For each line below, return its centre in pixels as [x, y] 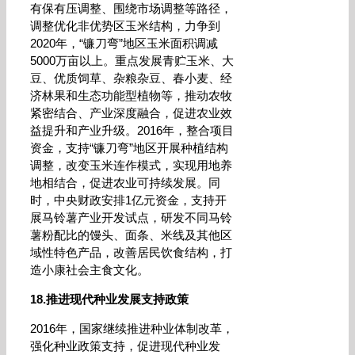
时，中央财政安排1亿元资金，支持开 [128, 200]
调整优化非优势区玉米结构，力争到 [125, 26]
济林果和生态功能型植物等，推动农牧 [131, 95]
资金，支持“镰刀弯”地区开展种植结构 [129, 148]
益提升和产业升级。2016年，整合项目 [132, 130]
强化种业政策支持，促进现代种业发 [125, 346]
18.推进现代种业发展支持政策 [109, 299]
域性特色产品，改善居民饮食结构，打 [131, 252]
